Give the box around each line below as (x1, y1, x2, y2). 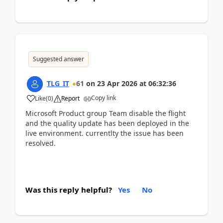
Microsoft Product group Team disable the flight (25, 108, 186, 118)
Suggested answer (33, 54, 84, 63)
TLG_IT (47, 78, 69, 88)
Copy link (91, 93, 116, 102)
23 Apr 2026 (97, 78, 137, 88)
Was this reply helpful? (25, 184, 112, 195)
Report (61, 94, 80, 103)
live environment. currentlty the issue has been (25, 128, 184, 138)
